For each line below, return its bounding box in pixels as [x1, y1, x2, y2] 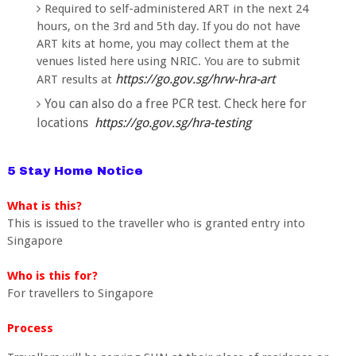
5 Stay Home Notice [6, 164, 143, 177]
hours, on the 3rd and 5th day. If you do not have [37, 18, 301, 33]
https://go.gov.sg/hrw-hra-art [115, 71, 276, 87]
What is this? [6, 199, 82, 213]
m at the [242, 36, 290, 51]
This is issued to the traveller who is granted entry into [6, 216, 305, 230]
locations [37, 115, 92, 130]
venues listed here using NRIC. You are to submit [37, 53, 301, 68]
